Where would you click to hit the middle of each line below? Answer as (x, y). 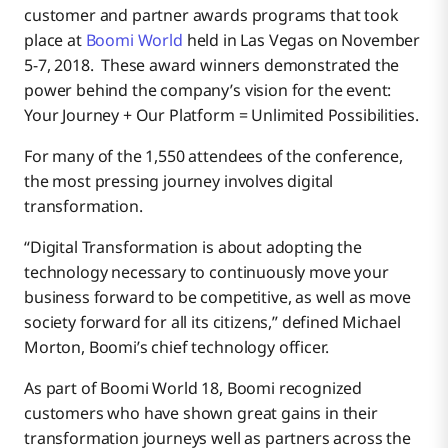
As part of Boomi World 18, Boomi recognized (193, 388)
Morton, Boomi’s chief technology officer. (176, 347)
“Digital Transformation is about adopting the (193, 247)
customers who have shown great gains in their (201, 413)
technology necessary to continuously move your (206, 272)
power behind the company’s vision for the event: (208, 90)
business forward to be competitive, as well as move (217, 297)
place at (53, 40)
